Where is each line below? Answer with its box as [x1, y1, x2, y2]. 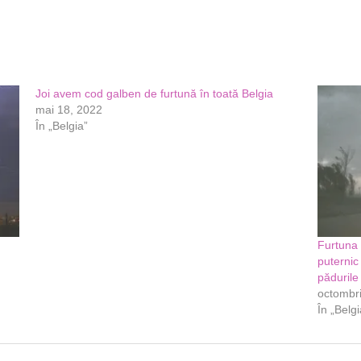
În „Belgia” [35, 118, 88, 132]
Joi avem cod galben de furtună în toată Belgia [35, 86, 273, 100]
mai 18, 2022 [35, 102, 102, 116]
